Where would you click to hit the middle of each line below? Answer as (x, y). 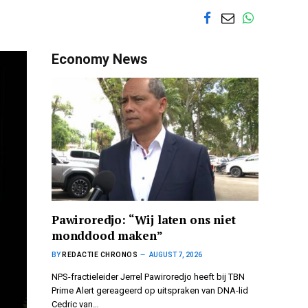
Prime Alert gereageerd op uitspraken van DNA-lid (150, 291)
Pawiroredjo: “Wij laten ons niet (144, 220)
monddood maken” (107, 236)
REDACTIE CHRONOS (100, 255)
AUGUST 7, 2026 (176, 255)
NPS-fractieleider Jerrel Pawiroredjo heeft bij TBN (148, 277)
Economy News (100, 59)
